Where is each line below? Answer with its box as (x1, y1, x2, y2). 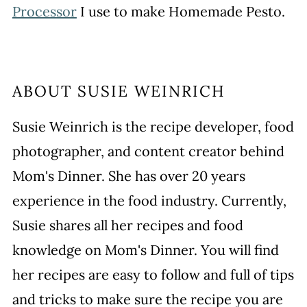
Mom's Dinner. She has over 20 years (12, 167, 245, 184)
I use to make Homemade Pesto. (76, 3, 285, 20)
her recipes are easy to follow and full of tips (12, 266, 294, 283)
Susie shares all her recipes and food (12, 217, 243, 234)
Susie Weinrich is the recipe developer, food (12, 118, 294, 135)
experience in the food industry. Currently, (12, 192, 286, 209)
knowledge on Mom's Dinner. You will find (12, 241, 279, 258)
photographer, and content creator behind (12, 143, 284, 160)
